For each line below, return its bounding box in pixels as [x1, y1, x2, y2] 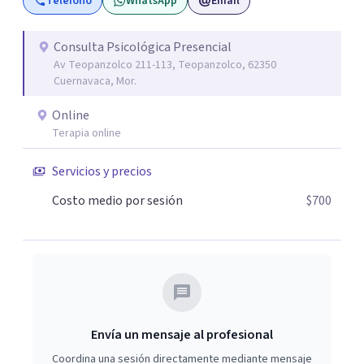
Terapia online [52, 125, 121, 141]
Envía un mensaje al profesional [91, 326, 273, 344]
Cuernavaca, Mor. [54, 73, 136, 89]
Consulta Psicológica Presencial [54, 38, 232, 56]
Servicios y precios [52, 162, 152, 180]
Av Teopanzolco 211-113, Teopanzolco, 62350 [54, 57, 276, 73]
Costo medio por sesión [52, 192, 183, 210]
